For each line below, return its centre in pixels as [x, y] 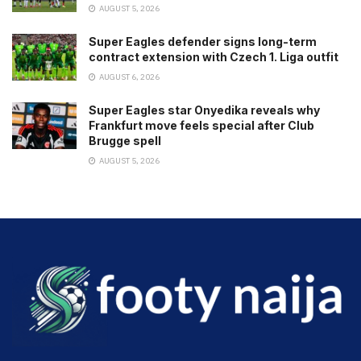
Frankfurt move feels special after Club [201, 126]
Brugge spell [125, 141]
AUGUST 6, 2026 [129, 77]
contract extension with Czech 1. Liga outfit [214, 57]
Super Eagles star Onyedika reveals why [204, 110]
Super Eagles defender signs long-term [203, 42]
